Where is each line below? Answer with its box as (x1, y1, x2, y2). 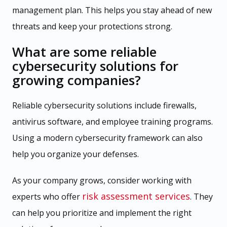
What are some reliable (12, 42, 157, 61)
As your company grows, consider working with (12, 174, 192, 186)
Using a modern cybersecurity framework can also (12, 132, 203, 143)
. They (190, 191, 213, 202)
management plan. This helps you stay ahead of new (12, 4, 212, 16)
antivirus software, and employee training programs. (12, 116, 213, 127)
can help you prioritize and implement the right (12, 207, 192, 218)
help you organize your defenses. (12, 148, 139, 160)
